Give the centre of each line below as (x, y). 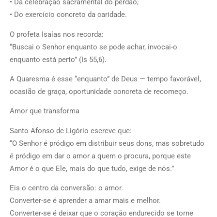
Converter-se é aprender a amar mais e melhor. (85, 201)
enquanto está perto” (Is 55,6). (58, 59)
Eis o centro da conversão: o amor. (66, 188)
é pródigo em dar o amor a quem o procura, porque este (100, 156)
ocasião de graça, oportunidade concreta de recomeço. (99, 91)
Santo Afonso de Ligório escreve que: (71, 131)
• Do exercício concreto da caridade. (68, 15)
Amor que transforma (45, 111)
